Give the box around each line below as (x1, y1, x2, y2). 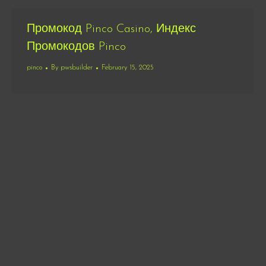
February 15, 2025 (102, 64, 154, 71)
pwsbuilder (61, 64, 93, 71)
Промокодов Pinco (27, 41, 126, 53)
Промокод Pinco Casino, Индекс (27, 23, 196, 35)
